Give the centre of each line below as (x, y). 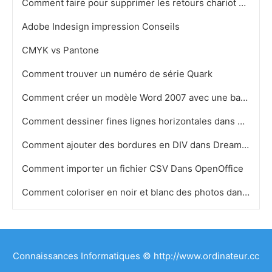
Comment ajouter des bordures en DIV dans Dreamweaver (245, 145)
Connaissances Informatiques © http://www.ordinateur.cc (136, 256)
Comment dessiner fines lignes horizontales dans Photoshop (241, 121)
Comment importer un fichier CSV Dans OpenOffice (134, 168)
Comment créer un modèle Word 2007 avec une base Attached (244, 97)
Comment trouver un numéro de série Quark (118, 74)
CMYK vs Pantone (62, 50)
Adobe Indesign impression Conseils (102, 26)
